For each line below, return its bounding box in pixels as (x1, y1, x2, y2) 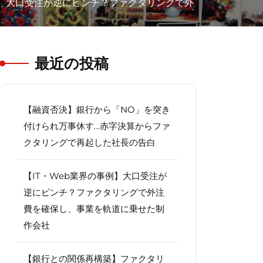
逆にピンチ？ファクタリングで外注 (23, 187, 164, 198)
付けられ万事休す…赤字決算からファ (23, 120, 170, 131)
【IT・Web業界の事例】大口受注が (23, 170, 167, 181)
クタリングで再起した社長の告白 (23, 137, 156, 148)
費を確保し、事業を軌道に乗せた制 (23, 203, 164, 214)
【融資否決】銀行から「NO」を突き (23, 104, 170, 115)
